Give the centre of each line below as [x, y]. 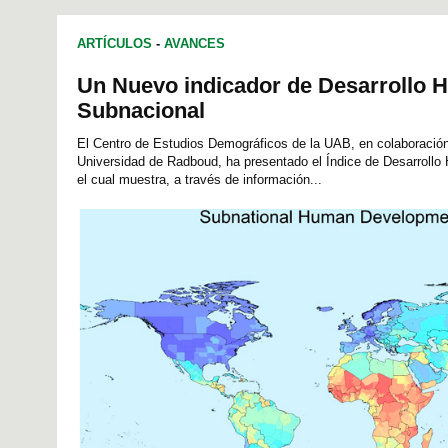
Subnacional [141, 111]
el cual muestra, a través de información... [199, 180]
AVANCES [194, 44]
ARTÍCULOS [114, 44]
